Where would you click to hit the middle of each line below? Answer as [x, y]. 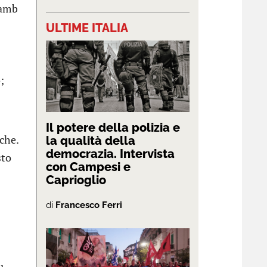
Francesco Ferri [89, 205]
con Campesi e [88, 167]
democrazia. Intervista [110, 154]
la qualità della [91, 141]
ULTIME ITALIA [87, 28]
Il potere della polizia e [113, 128]
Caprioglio [76, 180]
